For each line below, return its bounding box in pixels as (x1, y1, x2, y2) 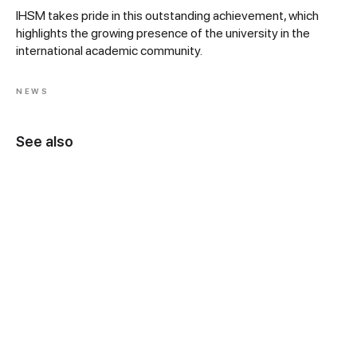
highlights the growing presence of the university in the (16, 25, 310, 41)
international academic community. (16, 43, 202, 58)
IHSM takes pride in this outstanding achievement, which (16, 8, 319, 23)
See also (16, 133, 73, 150)
